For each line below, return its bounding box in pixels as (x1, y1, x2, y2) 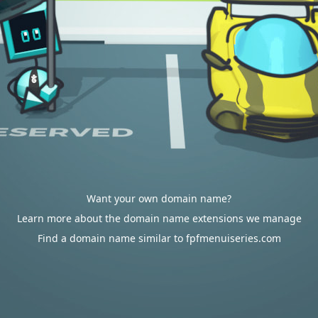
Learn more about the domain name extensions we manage (16, 212, 302, 225)
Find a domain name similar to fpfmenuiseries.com (37, 231, 281, 245)
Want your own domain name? (87, 192, 231, 205)
